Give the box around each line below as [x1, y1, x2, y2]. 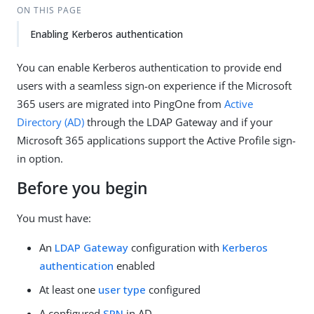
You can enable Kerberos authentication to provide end [17, 60, 282, 74]
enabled [114, 259, 155, 273]
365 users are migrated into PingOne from [17, 97, 224, 111]
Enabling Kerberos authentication [30, 27, 183, 41]
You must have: [17, 211, 91, 225]
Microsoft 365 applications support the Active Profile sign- [17, 133, 296, 147]
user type [98, 282, 146, 296]
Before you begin [17, 177, 148, 199]
